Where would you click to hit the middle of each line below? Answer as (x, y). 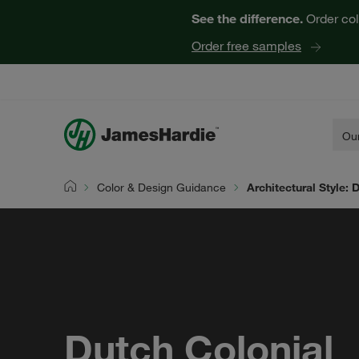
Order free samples (246, 46)
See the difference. (247, 18)
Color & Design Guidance (161, 188)
